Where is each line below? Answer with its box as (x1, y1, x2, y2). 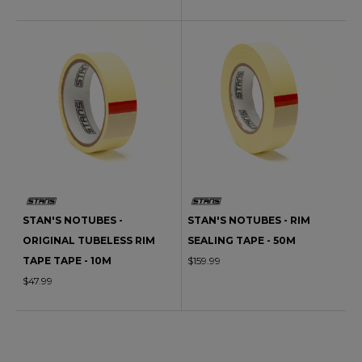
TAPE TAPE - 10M (23, 254, 112, 267)
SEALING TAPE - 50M (187, 234, 297, 246)
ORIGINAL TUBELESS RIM (23, 234, 156, 246)
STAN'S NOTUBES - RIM (187, 213, 311, 226)
